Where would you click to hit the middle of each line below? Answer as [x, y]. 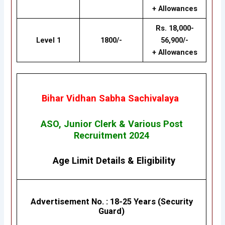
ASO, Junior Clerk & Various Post [111, 124]
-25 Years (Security [156, 201]
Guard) [112, 211]
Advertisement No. [67, 201]
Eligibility [156, 161]
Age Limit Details [89, 161]
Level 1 [48, 40]
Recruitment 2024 [112, 135]
